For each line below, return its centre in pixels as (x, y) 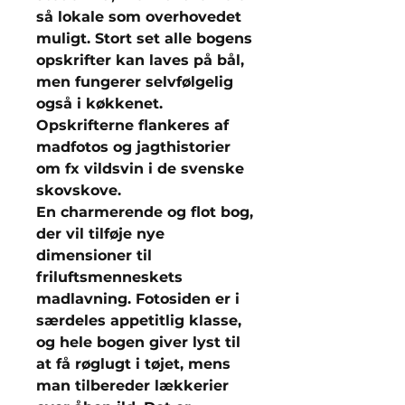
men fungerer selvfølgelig (135, 82)
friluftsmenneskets (109, 277)
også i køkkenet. (99, 104)
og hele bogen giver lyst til (138, 342)
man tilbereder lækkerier (132, 386)
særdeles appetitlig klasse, (139, 320)
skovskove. (79, 190)
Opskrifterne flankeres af (132, 125)
